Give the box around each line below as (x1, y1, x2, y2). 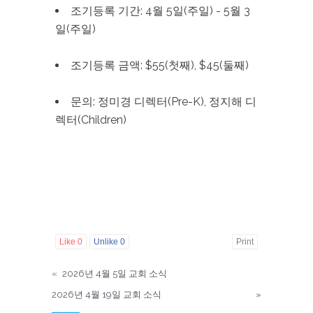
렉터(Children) (55, 113, 126, 126)
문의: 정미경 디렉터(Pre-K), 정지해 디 (71, 95, 256, 108)
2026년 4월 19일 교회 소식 (52, 289, 161, 300)
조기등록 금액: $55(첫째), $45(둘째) (71, 59, 249, 72)
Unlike (94, 237, 120, 247)
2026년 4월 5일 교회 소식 (62, 268, 167, 279)
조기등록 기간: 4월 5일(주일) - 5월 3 (71, 4, 250, 17)
